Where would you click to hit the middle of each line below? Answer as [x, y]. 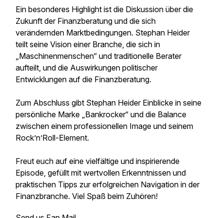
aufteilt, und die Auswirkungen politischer [87, 68]
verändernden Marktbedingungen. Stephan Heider [103, 33]
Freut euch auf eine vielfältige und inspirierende [98, 161]
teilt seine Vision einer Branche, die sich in [88, 44]
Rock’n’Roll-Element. [52, 138]
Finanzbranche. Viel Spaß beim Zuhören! [87, 196]
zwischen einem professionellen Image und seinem [104, 126]
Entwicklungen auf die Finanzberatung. [83, 79]
